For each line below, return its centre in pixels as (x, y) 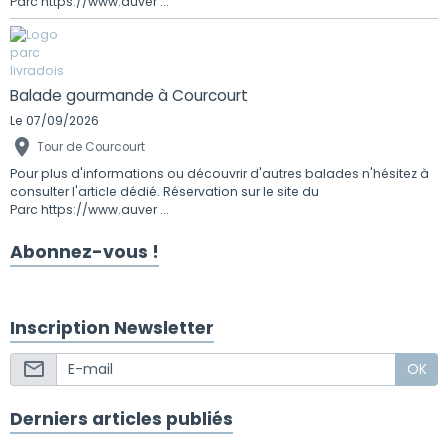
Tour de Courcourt (91, 146)
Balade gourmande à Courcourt (129, 95)
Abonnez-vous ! (84, 251)
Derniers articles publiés (121, 419)
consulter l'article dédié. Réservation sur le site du (164, 191)
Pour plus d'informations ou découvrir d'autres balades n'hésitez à (219, 173)
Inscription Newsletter (112, 327)
